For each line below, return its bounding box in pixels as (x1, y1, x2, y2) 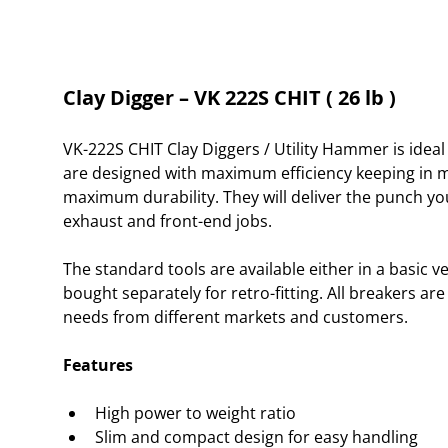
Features (63, 354, 133, 376)
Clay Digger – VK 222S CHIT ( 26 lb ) (63, 84, 396, 111)
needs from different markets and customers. (63, 306, 408, 328)
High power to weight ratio (95, 402, 296, 424)
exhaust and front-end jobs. (63, 210, 272, 232)
